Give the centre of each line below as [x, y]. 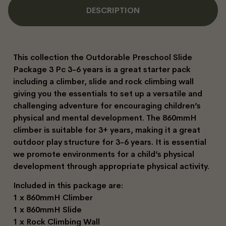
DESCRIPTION [113, 10]
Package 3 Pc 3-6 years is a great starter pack [102, 69]
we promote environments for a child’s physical [104, 154]
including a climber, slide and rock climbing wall [103, 81]
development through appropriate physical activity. [111, 166]
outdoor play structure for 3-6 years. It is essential [110, 142]
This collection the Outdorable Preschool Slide [103, 57]
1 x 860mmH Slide [47, 210]
